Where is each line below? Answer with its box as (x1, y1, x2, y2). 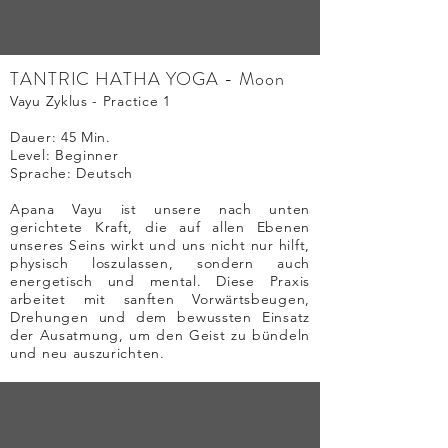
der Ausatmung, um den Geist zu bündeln (10, 326, 310, 344)
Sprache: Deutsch (10, 164, 134, 182)
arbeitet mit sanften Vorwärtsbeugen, (10, 290, 310, 308)
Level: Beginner (10, 146, 119, 164)
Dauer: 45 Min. (10, 128, 111, 146)
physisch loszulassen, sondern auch (10, 254, 310, 272)
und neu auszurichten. (10, 344, 165, 362)
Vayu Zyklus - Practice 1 (10, 92, 171, 110)
